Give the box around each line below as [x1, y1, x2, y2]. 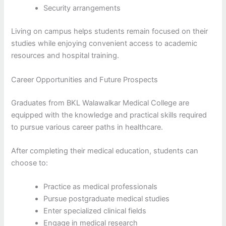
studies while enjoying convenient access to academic [11, 39, 198, 48]
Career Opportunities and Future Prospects [11, 75, 158, 84]
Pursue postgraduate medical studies [43, 194, 170, 204]
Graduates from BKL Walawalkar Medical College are [11, 98, 190, 107]
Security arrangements [43, 4, 121, 13]
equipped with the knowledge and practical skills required [11, 110, 207, 120]
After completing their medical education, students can [11, 146, 199, 155]
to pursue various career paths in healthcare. [11, 122, 163, 132]
